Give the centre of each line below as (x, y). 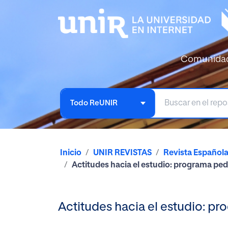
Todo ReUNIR (94, 103)
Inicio (71, 153)
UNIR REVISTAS (122, 153)
